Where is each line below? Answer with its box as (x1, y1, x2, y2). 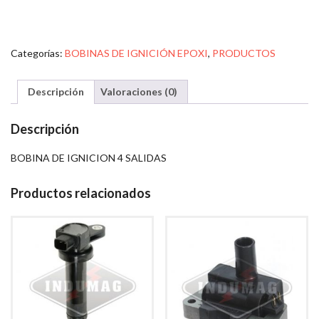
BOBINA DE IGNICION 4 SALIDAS (11, 152, 167, 164)
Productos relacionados (11, 185, 151, 202)
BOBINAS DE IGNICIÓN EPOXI (65, 47, 208, 60)
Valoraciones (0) (100, 85, 177, 98)
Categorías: (11, 47, 65, 60)
